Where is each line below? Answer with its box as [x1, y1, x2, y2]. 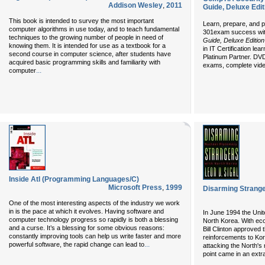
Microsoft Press [108, 183, 162, 192]
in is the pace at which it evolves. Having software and [9, 208, 164, 215]
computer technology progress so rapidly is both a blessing [9, 216, 178, 223]
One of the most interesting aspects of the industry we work [9, 199, 180, 206]
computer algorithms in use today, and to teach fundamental [9, 25, 179, 33]
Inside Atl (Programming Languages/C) [9, 175, 139, 183]
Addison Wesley [108, 1, 163, 9]
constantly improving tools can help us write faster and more [9, 232, 181, 240]
